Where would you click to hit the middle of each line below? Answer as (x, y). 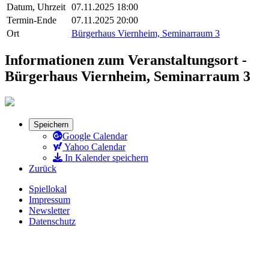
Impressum (50, 200)
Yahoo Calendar (94, 147)
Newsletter (49, 211)
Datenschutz (52, 222)
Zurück (43, 169)
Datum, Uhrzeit (36, 7)
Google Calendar (95, 136)
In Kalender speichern (105, 158)
